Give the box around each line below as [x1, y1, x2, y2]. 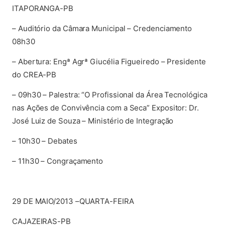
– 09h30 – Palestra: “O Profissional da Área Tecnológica [12, 90, 207, 99]
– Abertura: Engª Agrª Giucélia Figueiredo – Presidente [12, 57, 206, 66]
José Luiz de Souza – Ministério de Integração [12, 116, 174, 126]
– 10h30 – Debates [12, 136, 77, 146]
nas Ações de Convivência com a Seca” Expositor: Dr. [12, 103, 199, 113]
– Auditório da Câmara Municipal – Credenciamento [12, 24, 192, 33]
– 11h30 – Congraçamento [12, 156, 103, 166]
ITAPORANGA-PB [12, 4, 73, 13]
